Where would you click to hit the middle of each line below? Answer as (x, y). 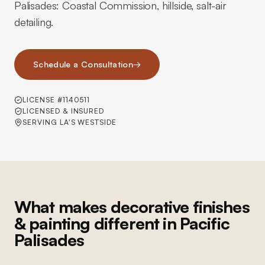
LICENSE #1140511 (56, 100)
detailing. (34, 22)
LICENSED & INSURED (64, 111)
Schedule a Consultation (83, 64)
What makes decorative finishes (132, 207)
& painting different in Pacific (122, 223)
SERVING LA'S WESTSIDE (70, 122)
